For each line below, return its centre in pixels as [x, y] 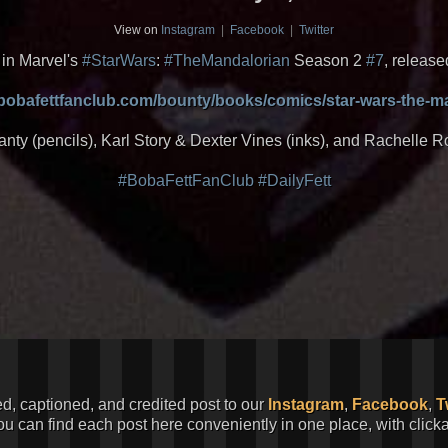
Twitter [316, 30]
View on [137, 30]
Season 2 [327, 60]
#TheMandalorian [226, 60]
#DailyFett [294, 180]
